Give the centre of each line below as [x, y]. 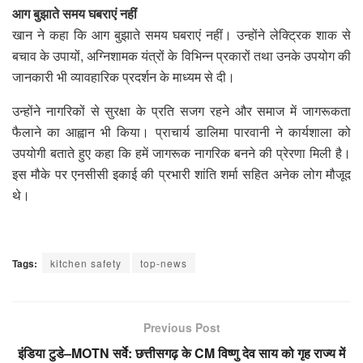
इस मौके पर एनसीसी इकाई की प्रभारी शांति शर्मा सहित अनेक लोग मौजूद [181, 173]
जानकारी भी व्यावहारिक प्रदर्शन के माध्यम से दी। [124, 76]
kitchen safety [86, 263]
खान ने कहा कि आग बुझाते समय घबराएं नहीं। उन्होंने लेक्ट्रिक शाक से [181, 34]
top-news [164, 263]
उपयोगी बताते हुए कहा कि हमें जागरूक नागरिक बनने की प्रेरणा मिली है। [181, 152]
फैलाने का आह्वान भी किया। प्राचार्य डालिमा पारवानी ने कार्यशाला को [181, 131]
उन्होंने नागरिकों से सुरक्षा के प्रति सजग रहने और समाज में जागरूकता [181, 110]
